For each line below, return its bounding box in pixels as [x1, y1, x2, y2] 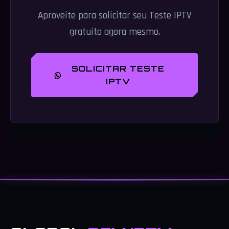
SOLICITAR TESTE [72, 64, 165, 74]
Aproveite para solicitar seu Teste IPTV [37, 9, 192, 22]
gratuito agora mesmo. [69, 26, 160, 38]
